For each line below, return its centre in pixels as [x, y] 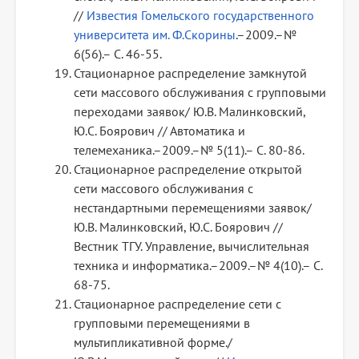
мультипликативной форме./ [153, 343]
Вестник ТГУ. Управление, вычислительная [192, 246]
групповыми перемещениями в [162, 323]
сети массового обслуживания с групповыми [200, 93]
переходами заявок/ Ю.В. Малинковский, [190, 112]
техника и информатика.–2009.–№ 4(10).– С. [198, 266]
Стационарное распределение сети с [177, 304]
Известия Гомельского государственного [200, 16]
